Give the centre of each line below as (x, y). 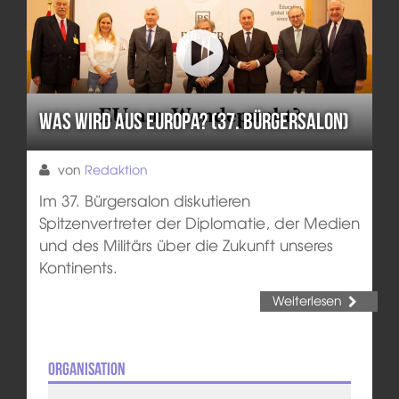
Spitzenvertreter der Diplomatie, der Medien (199, 222)
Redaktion (116, 169)
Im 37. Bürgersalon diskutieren (144, 199)
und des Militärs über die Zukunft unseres (186, 244)
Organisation (86, 369)
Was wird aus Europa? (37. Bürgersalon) (194, 122)
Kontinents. (78, 266)
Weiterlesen (307, 300)
